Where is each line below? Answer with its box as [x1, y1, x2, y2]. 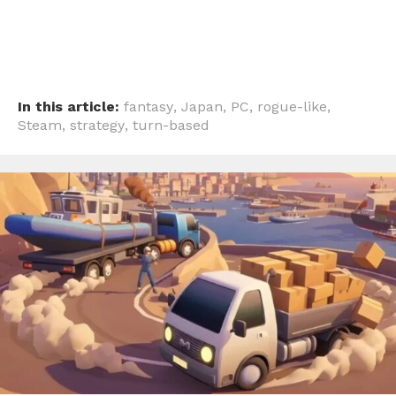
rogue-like [257, 97, 327, 115]
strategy [70, 116, 125, 133]
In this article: [18, 97, 119, 115]
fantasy [124, 97, 173, 115]
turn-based [133, 116, 209, 133]
